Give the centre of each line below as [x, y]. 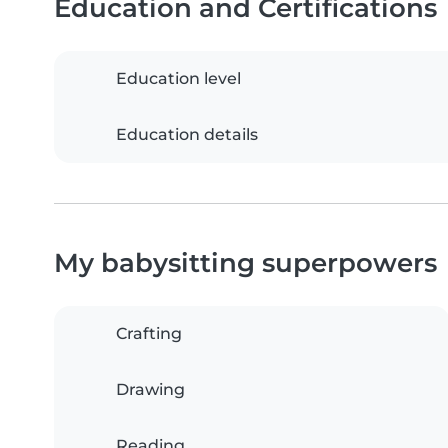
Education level [178, 78]
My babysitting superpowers [245, 262]
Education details [187, 134]
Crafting [149, 333]
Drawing [150, 389]
